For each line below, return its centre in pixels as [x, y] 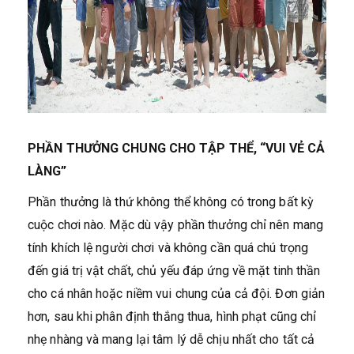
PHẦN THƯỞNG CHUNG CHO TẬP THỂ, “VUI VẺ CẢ [177, 148]
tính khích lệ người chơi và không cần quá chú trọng [168, 247]
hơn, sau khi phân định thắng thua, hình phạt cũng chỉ [172, 316]
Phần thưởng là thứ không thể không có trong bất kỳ [171, 201]
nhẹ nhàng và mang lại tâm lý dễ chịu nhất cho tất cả [171, 339]
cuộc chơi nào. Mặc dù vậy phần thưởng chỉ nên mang [175, 224]
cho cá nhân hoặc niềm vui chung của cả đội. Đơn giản [177, 293]
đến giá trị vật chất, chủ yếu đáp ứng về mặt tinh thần [174, 270]
